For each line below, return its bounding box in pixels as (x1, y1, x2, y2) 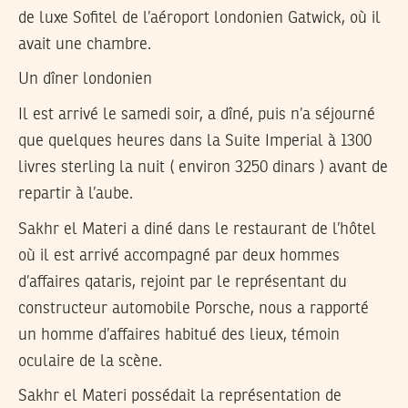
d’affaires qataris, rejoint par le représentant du (18, 273, 347, 291)
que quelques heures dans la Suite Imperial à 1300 (18, 132, 372, 149)
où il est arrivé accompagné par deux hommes (18, 247, 340, 264)
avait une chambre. (18, 36, 151, 53)
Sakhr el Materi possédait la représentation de (18, 388, 342, 405)
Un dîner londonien (18, 71, 152, 88)
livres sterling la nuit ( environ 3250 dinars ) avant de (18, 158, 388, 176)
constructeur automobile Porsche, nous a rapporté (18, 300, 369, 317)
